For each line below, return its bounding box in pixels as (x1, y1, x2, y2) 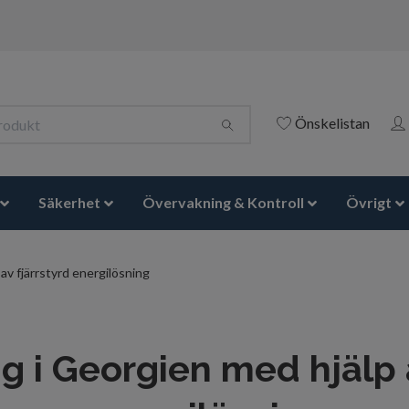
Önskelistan (294, 114, 370, 132)
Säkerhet (38, 194, 101, 212)
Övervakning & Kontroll (142, 194, 305, 212)
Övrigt (346, 194, 393, 212)
